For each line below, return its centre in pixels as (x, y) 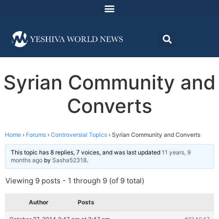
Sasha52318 (69, 160)
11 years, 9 (176, 153)
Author (39, 202)
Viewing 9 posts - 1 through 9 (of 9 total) (75, 181)
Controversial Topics (79, 135)
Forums (36, 135)
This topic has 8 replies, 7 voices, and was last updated (86, 153)
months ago (27, 160)
